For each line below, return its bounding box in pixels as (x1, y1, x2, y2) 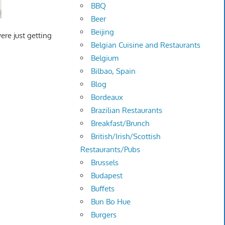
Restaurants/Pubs (80, 145, 141, 155)
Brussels (91, 158, 119, 168)
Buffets (91, 184, 115, 194)
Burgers (91, 210, 117, 220)
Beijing (91, 27, 115, 37)
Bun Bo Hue (91, 197, 131, 207)
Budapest (91, 171, 123, 181)
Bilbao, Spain (91, 66, 136, 76)
